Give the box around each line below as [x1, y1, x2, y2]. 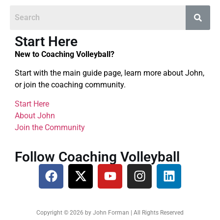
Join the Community [15, 122, 85, 132]
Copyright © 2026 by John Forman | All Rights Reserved [36, 209, 184, 216]
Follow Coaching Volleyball [15, 148, 180, 165]
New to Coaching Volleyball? [15, 49, 114, 59]
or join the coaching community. [15, 80, 126, 90]
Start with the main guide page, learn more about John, [15, 68, 204, 78]
